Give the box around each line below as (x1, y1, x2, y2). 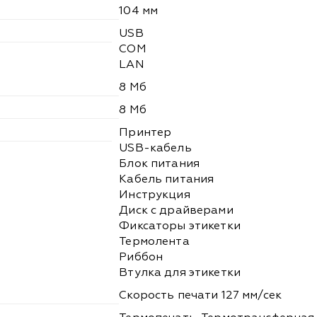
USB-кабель (119, 143, 192, 155)
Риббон (119, 252, 163, 264)
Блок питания (119, 158, 200, 171)
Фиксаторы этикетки (119, 221, 241, 233)
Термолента (119, 236, 190, 248)
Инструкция (119, 190, 190, 202)
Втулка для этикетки (119, 267, 241, 279)
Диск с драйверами (119, 205, 234, 217)
